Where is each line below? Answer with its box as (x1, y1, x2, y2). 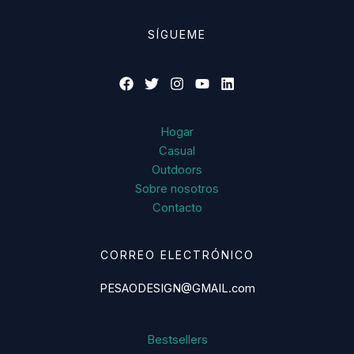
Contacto (152, 201, 202, 216)
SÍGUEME (148, 27, 206, 41)
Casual (159, 144, 195, 159)
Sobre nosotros (135, 182, 219, 197)
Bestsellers (146, 332, 208, 347)
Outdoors (152, 163, 202, 178)
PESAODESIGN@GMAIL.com (99, 281, 255, 296)
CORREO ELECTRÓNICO (100, 247, 254, 262)
